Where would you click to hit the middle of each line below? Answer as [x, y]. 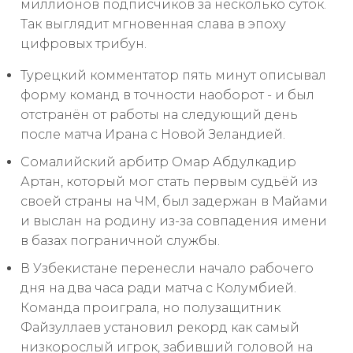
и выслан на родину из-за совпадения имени [174, 221]
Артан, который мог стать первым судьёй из [169, 182]
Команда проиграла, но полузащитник [150, 308]
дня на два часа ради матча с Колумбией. [158, 288]
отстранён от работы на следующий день [159, 115]
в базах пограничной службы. [120, 241]
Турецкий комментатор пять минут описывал [173, 76]
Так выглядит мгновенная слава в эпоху [153, 24]
